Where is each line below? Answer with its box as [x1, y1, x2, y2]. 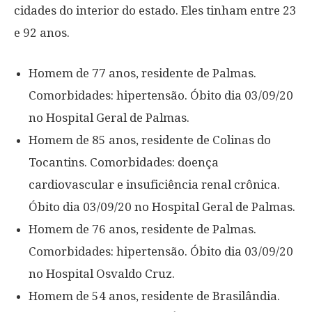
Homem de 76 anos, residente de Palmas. [29, 222, 256, 236]
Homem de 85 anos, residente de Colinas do [29, 133, 271, 147]
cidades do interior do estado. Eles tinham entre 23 [14, 3, 297, 17]
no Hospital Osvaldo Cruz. [29, 267, 175, 281]
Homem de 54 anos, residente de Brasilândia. [29, 289, 280, 303]
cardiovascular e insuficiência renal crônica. [29, 178, 280, 192]
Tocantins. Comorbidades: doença [29, 155, 219, 169]
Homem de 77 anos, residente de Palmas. [29, 66, 256, 80]
